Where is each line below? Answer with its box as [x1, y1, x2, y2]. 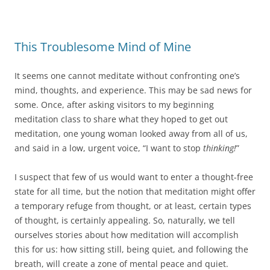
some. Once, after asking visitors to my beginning [14, 99, 214, 111]
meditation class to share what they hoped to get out [14, 113, 228, 125]
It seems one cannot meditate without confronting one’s [14, 70, 240, 82]
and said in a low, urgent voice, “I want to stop [14, 142, 203, 154]
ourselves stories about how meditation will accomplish [14, 229, 239, 241]
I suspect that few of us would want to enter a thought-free [14, 171, 253, 183]
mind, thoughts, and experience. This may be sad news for [14, 84, 252, 96]
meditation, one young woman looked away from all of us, [14, 128, 248, 140]
